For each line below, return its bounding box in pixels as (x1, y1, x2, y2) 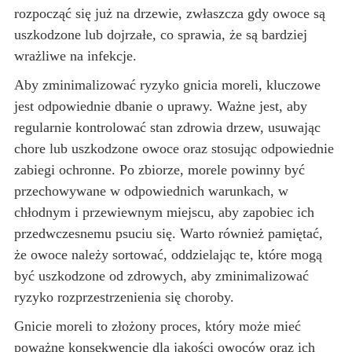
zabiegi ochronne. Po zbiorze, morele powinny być (14, 161, 305, 178)
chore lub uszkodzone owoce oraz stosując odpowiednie (14, 140, 334, 156)
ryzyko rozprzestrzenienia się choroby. (14, 288, 234, 305)
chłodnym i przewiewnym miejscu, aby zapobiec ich (14, 203, 314, 220)
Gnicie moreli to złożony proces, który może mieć (14, 317, 301, 334)
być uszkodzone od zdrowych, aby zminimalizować (14, 267, 309, 284)
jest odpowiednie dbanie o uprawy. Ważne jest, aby (14, 97, 307, 114)
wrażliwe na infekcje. (14, 47, 137, 64)
